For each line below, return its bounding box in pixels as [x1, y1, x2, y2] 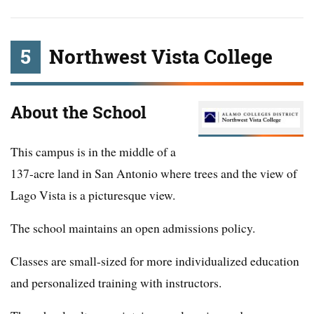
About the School [11, 100, 146, 124]
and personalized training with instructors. [11, 273, 221, 291]
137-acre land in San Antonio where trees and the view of [11, 164, 297, 182]
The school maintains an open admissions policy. [11, 219, 255, 236]
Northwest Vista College [49, 43, 273, 70]
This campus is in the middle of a [11, 142, 176, 160]
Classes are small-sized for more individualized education [11, 252, 299, 269]
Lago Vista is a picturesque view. [11, 186, 175, 203]
